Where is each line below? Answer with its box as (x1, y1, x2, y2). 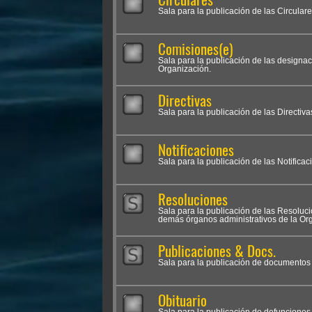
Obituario (158, 290, 207, 311)
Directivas (158, 91, 212, 111)
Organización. (158, 65, 211, 73)
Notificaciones (158, 140, 234, 160)
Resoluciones (158, 189, 228, 210)
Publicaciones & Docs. (158, 241, 276, 261)
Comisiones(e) (158, 39, 233, 59)
